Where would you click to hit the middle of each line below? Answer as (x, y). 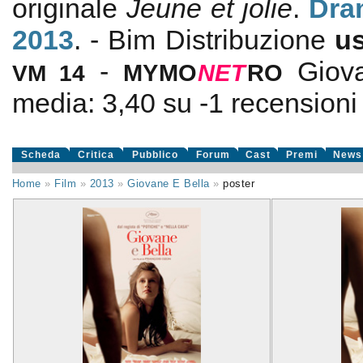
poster (239, 184)
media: (57, 103)
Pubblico (156, 155)
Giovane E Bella (169, 184)
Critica (96, 155)
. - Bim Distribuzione (204, 40)
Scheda (41, 155)
